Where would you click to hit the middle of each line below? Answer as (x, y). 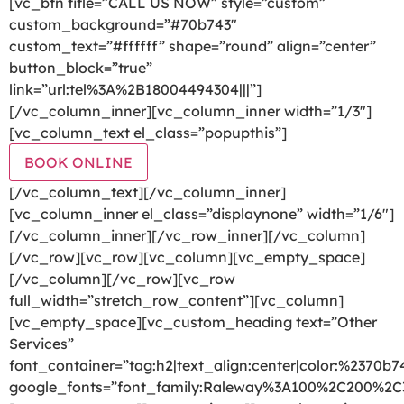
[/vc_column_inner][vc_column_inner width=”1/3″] (190, 110)
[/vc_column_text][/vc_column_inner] (147, 192)
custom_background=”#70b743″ (123, 24)
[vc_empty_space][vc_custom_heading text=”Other (193, 321)
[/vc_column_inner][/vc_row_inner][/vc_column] (187, 235)
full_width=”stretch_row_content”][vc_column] (176, 300)
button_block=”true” (81, 67)
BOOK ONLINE (78, 162)
